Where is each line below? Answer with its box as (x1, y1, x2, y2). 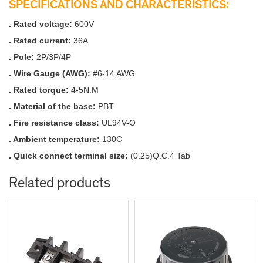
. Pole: (9, 52, 36, 62)
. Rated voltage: (9, 19, 75, 29)
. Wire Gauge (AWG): (9, 68, 93, 78)
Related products (9, 174, 110, 192)
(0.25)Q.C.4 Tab (130, 150, 190, 160)
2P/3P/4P (36, 52, 71, 62)
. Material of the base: (9, 101, 98, 111)
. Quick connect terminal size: (9, 150, 130, 160)
